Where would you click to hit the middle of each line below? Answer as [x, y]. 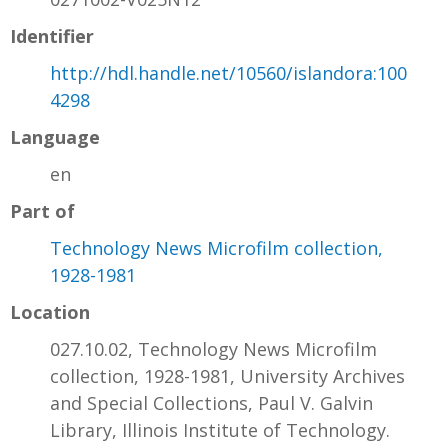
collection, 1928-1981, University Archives [227, 375]
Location [50, 311]
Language [55, 136]
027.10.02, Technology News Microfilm [213, 348]
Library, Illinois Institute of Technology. [220, 429]
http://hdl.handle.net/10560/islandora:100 [228, 72]
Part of [42, 210]
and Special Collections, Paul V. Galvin [211, 402]
